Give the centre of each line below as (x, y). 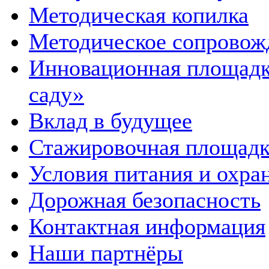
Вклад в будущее (110, 121)
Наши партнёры (106, 253)
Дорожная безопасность (145, 200)
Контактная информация (147, 227)
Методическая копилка (139, 15)
